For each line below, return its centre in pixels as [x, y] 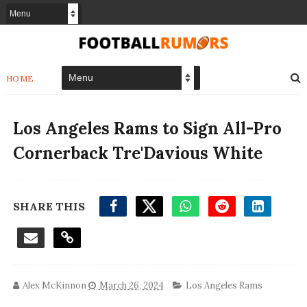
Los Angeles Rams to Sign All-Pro [147, 128]
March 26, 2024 [131, 285]
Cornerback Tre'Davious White [137, 153]
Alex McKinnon [54, 285]
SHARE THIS [49, 206]
